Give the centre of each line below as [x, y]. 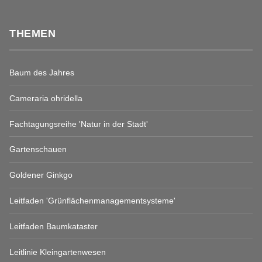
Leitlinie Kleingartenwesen [58, 252]
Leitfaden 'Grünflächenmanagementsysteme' [92, 201]
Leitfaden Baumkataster [54, 226]
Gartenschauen [38, 149]
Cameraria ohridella [46, 98]
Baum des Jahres [42, 73]
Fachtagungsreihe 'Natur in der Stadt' [79, 124]
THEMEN [32, 33]
